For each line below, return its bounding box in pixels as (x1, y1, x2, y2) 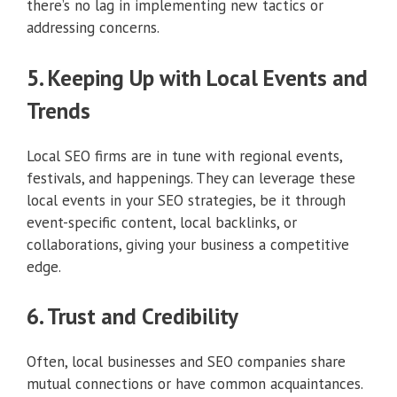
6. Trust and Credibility (27, 302, 238, 331)
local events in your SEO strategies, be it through (27, 190, 346, 210)
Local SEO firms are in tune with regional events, (27, 145, 342, 166)
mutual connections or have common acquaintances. (27, 374, 362, 394)
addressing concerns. (27, 18, 160, 38)
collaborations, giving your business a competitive (27, 234, 349, 254)
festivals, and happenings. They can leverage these (27, 167, 355, 188)
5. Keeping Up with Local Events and (27, 63, 368, 92)
